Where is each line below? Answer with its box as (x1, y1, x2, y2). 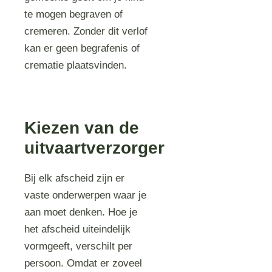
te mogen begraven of (24, 8, 123, 20)
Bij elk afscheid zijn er (24, 172, 125, 184)
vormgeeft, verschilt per (24, 240, 133, 252)
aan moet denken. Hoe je (24, 206, 138, 218)
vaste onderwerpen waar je (24, 189, 147, 201)
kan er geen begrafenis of (24, 42, 140, 54)
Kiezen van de (24, 118, 140, 137)
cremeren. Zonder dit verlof (24, 25, 148, 37)
